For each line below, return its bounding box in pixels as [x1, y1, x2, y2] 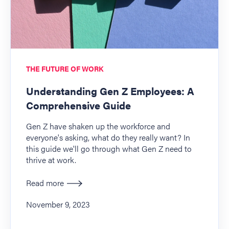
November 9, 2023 [26, 198, 90, 210]
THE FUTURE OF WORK [26, 63, 103, 74]
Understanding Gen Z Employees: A [26, 83, 194, 99]
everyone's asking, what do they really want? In [26, 131, 190, 144]
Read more [26, 176, 64, 189]
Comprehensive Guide [26, 98, 131, 113]
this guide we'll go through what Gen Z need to [26, 143, 192, 155]
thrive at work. [26, 154, 76, 166]
